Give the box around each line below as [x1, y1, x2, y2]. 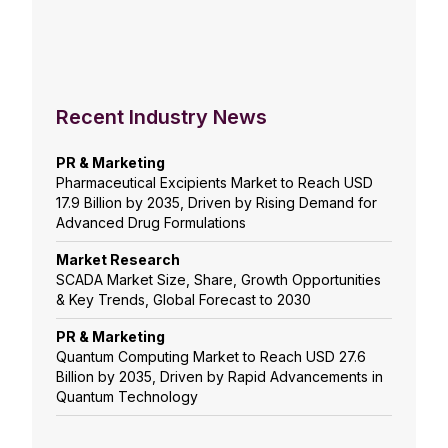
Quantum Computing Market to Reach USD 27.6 [56, 348, 366, 366]
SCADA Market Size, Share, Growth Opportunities [56, 271, 381, 289]
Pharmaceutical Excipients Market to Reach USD [56, 174, 373, 192]
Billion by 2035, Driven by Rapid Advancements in [56, 368, 383, 386]
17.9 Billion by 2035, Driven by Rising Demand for [56, 194, 377, 212]
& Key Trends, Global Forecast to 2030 [56, 291, 311, 309]
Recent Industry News [56, 105, 267, 130]
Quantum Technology [56, 388, 198, 406]
